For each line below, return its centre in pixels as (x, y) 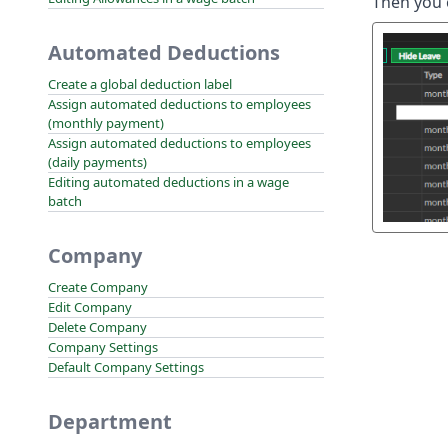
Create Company (98, 287)
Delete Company (97, 327)
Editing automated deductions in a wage (168, 182)
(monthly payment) (106, 123)
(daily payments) (97, 162)
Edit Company (90, 307)
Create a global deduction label (140, 84)
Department (110, 421)
